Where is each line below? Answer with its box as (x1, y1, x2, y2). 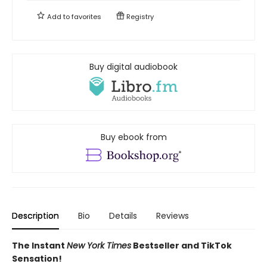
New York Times (67, 239, 131, 252)
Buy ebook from (100, 131, 167, 143)
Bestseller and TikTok (131, 239, 232, 252)
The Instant (12, 239, 67, 252)
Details (109, 209, 137, 222)
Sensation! (12, 252, 62, 265)
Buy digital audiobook (89, 60, 178, 73)
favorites (72, 11, 101, 21)
